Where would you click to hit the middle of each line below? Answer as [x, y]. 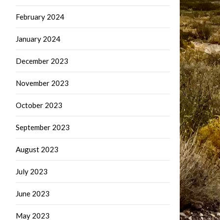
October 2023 [39, 105]
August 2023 [37, 149]
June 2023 [33, 193]
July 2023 [32, 171]
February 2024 [40, 17]
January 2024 [38, 39]
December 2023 [42, 61]
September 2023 [43, 127]
